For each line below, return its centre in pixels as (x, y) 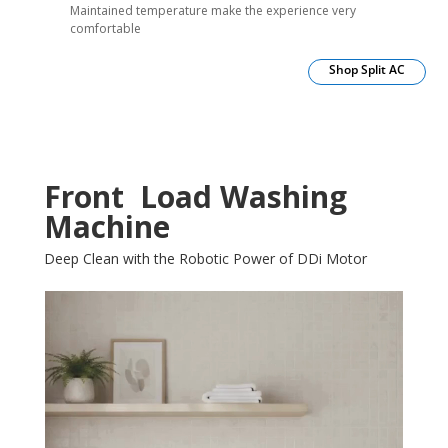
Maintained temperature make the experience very (212, 11)
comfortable (105, 29)
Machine (106, 226)
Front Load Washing (195, 196)
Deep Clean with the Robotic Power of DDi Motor (207, 258)
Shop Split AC (366, 70)
